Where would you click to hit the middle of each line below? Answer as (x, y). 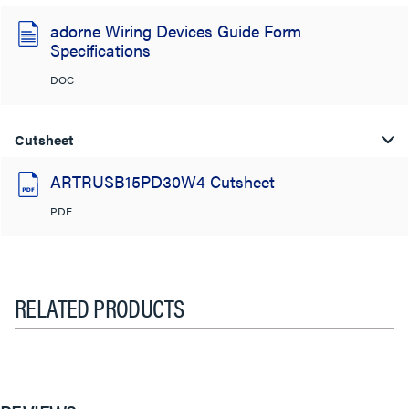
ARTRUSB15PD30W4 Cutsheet (163, 181)
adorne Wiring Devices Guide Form (176, 30)
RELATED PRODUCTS (100, 306)
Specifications (100, 49)
